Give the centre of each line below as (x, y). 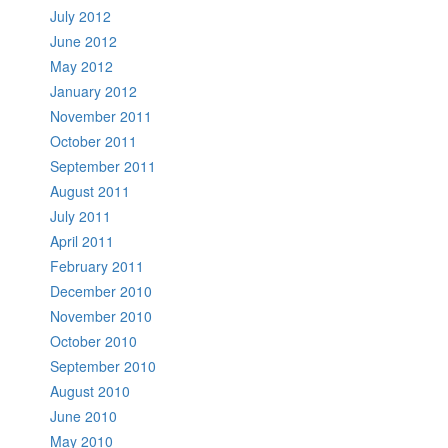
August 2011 (90, 190)
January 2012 (93, 90)
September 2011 (103, 165)
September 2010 (103, 365)
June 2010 (83, 415)
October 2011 (93, 140)
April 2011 (82, 240)
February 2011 (97, 265)
